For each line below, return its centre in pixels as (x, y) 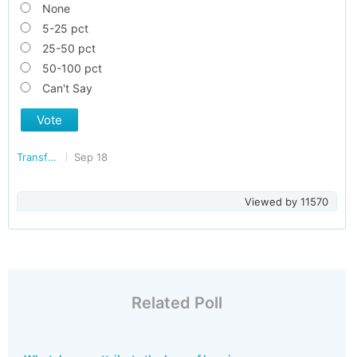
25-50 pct (69, 48)
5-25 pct (65, 28)
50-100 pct (72, 68)
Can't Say (67, 88)
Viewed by (272, 202)
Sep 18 (91, 157)
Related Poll (177, 303)
